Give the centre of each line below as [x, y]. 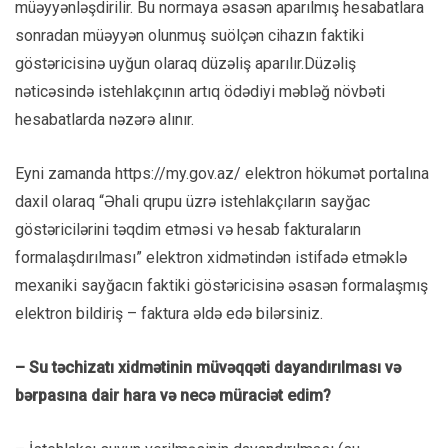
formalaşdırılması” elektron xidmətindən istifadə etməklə [211, 258]
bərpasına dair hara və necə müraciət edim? [173, 396]
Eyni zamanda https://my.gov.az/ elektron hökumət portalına [222, 174]
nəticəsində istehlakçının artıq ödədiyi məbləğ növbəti [200, 92]
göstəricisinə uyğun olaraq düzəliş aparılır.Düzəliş [185, 64]
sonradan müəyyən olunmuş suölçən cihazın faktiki [189, 36]
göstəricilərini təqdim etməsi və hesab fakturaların [188, 230]
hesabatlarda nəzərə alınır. [104, 120]
